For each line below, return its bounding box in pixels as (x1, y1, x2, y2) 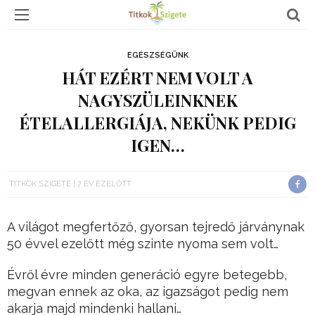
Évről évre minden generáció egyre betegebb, (7, 267, 287, 283)
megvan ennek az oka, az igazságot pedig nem (7, 284, 288, 300)
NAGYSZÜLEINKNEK (77, 89, 238, 111)
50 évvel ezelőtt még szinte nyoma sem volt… (7, 236, 278, 252)
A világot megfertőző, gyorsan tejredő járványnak (7, 219, 304, 235)
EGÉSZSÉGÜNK (127, 51, 188, 60)
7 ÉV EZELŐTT (77, 179, 131, 188)
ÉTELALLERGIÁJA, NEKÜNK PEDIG (19, 112, 296, 134)
